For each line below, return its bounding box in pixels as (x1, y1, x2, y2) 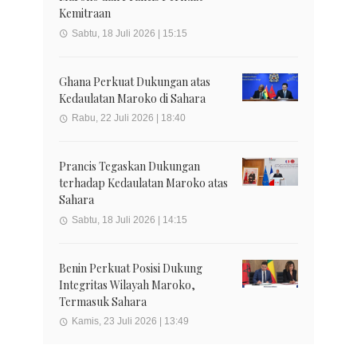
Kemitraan (59, 6, 111, 22)
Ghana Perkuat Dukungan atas (59, 73, 210, 89)
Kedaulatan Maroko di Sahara (59, 90, 206, 106)
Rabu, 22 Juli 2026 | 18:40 (71, 112, 186, 124)
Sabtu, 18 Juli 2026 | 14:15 (71, 214, 187, 226)
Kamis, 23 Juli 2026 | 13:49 (71, 316, 189, 328)
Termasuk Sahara (59, 293, 147, 309)
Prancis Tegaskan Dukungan (59, 159, 200, 175)
